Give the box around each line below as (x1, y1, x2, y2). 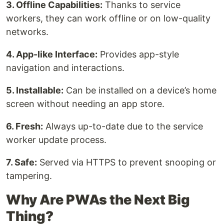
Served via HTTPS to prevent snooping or (37, 156, 216, 167)
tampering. (6, 170, 52, 181)
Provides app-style (97, 48, 179, 59)
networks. (6, 26, 48, 37)
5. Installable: (6, 84, 63, 95)
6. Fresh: (6, 120, 43, 131)
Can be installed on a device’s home (63, 84, 216, 95)
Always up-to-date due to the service (43, 120, 203, 131)
